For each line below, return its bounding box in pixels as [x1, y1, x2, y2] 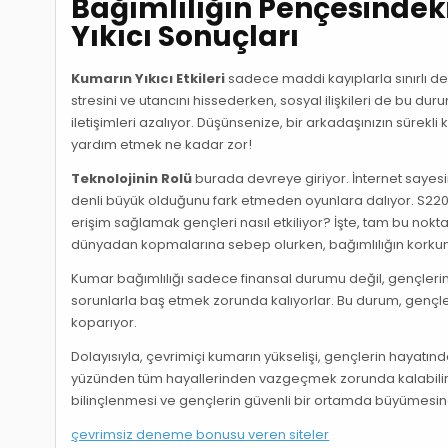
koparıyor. [71, 312, 138, 332]
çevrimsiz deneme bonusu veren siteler [71, 424, 330, 444]
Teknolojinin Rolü [71, 168, 193, 188]
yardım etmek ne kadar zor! [71, 134, 253, 154]
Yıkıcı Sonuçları [71, 17, 300, 57]
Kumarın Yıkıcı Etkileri [71, 68, 226, 88]
